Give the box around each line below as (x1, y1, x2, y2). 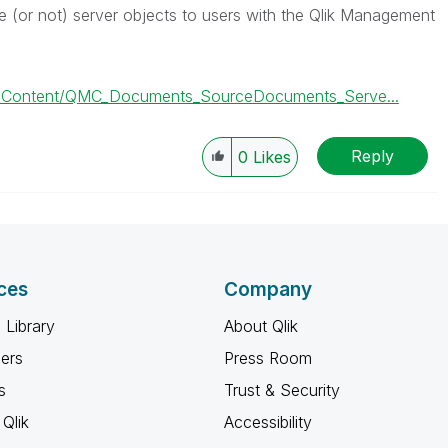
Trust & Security (224, 380, 340, 400)
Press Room (224, 348, 312, 368)
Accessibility (224, 412, 312, 432)
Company (224, 278, 312, 301)
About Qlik (224, 316, 298, 336)
